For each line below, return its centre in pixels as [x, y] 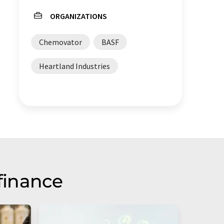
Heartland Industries [74, 66]
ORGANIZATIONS [78, 16]
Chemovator [60, 42]
